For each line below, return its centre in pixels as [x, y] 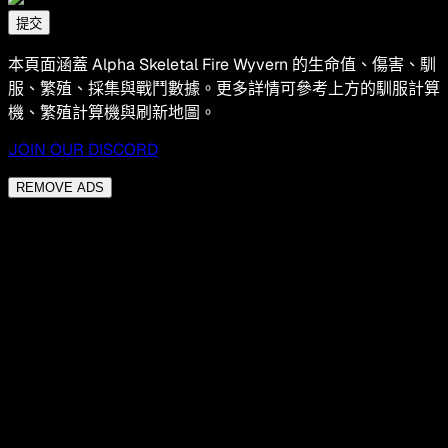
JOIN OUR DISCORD [83, 149]
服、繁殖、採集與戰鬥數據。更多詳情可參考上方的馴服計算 [224, 88]
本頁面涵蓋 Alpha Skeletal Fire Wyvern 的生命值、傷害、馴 [222, 64]
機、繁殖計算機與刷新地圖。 [112, 112]
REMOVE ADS [60, 187]
